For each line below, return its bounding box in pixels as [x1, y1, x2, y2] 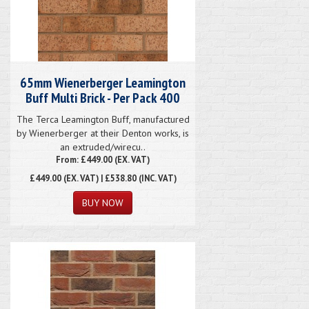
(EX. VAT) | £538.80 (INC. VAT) [61, 172, 177, 183]
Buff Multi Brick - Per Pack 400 [26, 88, 180, 107]
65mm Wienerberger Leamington [20, 73, 186, 92]
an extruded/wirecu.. [60, 140, 146, 153]
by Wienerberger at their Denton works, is [17, 126, 189, 139]
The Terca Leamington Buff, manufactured [16, 112, 190, 126]
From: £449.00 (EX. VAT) [56, 153, 150, 165]
